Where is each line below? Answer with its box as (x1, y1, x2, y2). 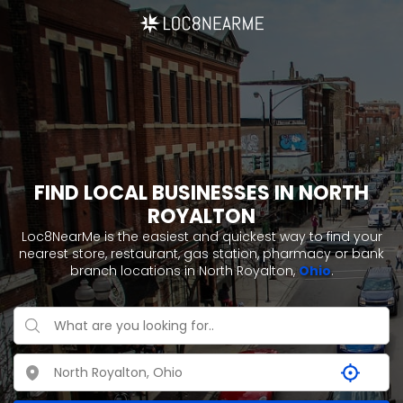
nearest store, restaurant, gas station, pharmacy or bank (19, 245, 384, 263)
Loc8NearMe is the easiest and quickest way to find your (21, 228, 382, 246)
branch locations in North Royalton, (69, 262, 299, 280)
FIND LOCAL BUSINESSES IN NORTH (34, 179, 369, 207)
